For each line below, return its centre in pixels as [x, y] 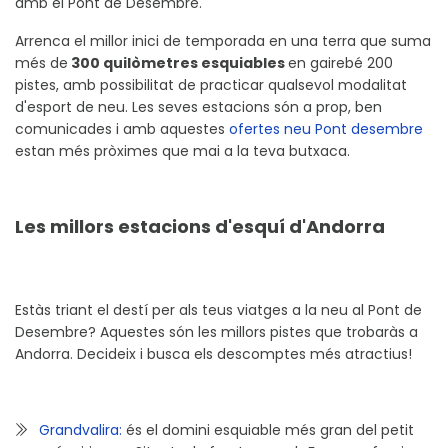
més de [41, 63]
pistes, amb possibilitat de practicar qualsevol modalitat [211, 85]
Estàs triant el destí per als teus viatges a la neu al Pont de [218, 310]
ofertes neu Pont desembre [326, 129]
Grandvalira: [80, 430]
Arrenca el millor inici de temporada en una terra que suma [223, 41]
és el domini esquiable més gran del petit [268, 430]
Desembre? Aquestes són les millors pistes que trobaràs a [216, 332]
